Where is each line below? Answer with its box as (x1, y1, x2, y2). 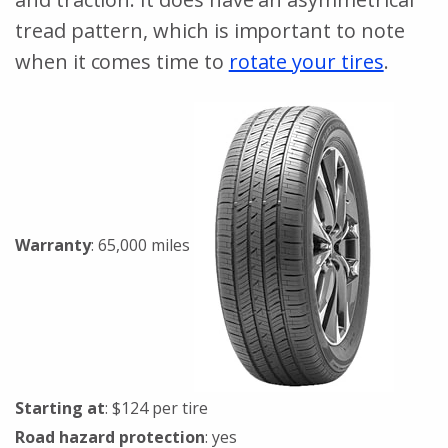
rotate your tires (228, 47, 384, 75)
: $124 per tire (105, 396, 208, 419)
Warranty (15, 233, 91, 256)
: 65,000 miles (91, 233, 194, 256)
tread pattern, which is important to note (15, 16, 405, 44)
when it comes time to (15, 47, 229, 75)
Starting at (15, 396, 105, 419)
